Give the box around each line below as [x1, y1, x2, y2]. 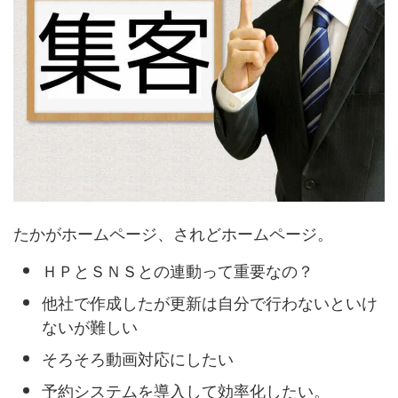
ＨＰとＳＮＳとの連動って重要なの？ [42, 259, 314, 283]
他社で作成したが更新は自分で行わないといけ [42, 291, 378, 314]
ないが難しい [42, 314, 138, 338]
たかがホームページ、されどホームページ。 [13, 220, 333, 244]
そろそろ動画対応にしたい [42, 346, 234, 370]
